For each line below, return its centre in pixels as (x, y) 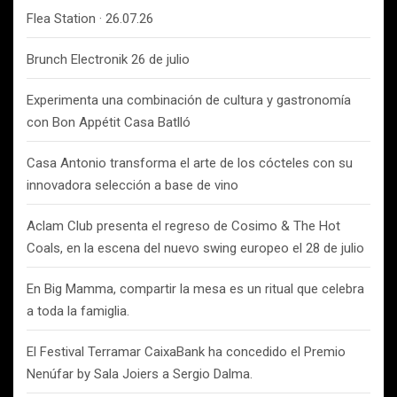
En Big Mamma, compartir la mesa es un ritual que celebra (195, 289)
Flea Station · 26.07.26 (90, 19)
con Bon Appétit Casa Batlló (109, 122)
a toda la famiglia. (78, 311)
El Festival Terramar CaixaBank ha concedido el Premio (186, 352)
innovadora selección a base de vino (132, 185)
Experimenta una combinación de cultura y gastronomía (189, 100)
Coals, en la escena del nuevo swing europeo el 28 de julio (195, 248)
